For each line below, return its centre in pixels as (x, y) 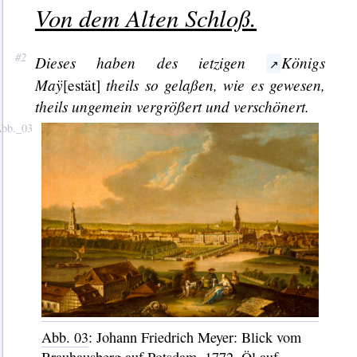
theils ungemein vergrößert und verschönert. (172, 106)
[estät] (81, 84)
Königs (304, 62)
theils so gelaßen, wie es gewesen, (213, 84)
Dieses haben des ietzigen (151, 62)
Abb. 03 (65, 337)
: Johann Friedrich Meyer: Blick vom (194, 337)
